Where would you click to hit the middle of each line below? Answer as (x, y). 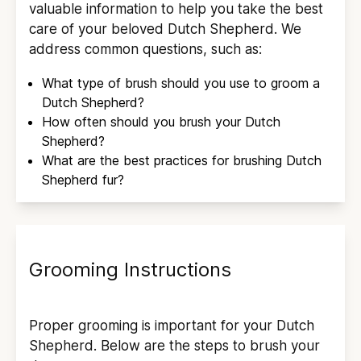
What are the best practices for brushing (164, 160)
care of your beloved (98, 29)
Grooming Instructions (130, 269)
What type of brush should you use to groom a (181, 83)
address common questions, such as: (145, 49)
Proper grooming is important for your (153, 325)
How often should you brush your (143, 121)
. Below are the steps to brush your (207, 345)
